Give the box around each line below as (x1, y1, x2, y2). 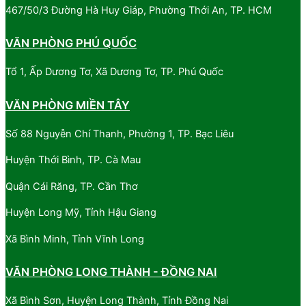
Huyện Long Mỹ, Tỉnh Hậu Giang (5, 206, 156, 219)
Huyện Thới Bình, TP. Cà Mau (5, 154, 141, 167)
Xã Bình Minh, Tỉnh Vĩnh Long (5, 232, 144, 245)
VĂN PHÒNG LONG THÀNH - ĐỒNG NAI (5, 265, 217, 279)
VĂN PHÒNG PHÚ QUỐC (5, 36, 137, 51)
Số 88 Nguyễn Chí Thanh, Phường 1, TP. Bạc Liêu (5, 127, 234, 140)
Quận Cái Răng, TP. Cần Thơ (5, 180, 138, 193)
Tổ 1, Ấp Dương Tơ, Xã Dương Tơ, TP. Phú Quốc (5, 66, 223, 79)
